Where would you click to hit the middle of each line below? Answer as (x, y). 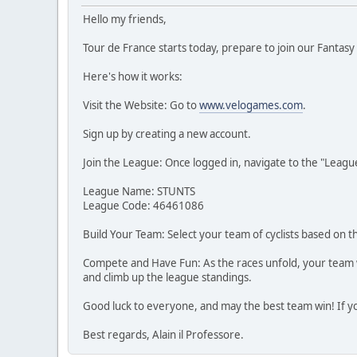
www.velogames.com (251, 106)
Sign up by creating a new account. (167, 134)
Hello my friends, (125, 20)
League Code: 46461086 (143, 206)
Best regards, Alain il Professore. (163, 335)
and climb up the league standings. (167, 278)
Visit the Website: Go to (141, 106)
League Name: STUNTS (139, 192)
